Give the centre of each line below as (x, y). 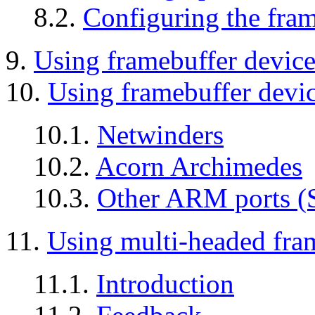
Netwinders (160, 135)
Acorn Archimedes (199, 167)
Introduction (165, 284)
